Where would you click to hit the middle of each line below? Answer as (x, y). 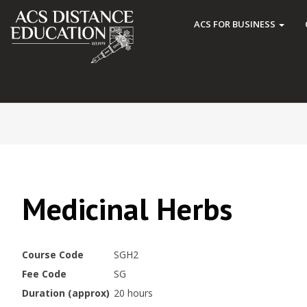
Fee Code (44, 274)
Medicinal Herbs (127, 208)
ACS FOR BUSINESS (236, 24)
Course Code (53, 255)
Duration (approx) (66, 293)
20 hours (133, 293)
